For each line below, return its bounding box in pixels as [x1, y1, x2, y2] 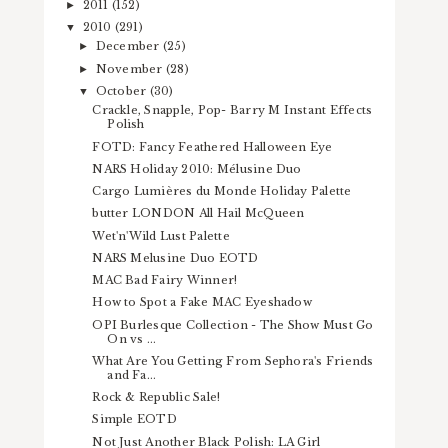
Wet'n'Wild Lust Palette [92, 228, 230, 243]
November [95, 61, 166, 76]
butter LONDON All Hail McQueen [92, 206, 305, 221]
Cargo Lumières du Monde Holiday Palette [92, 184, 352, 199]
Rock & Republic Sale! [92, 390, 221, 405]
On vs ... [107, 331, 157, 346]
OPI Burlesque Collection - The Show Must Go [92, 317, 374, 332]
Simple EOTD [92, 412, 177, 427]
